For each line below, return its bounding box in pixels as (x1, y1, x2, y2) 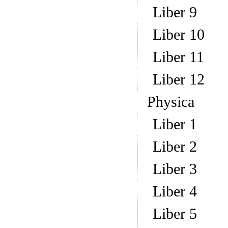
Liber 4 (152, 183, 197, 200)
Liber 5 (152, 205, 197, 222)
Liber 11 (152, 48, 204, 66)
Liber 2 (152, 138, 197, 155)
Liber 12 (152, 71, 205, 88)
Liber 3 (152, 160, 197, 178)
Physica (147, 93, 194, 110)
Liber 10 (152, 26, 205, 43)
